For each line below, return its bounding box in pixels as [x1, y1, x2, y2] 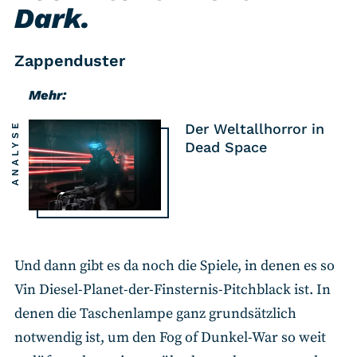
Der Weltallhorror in [185, 120, 324, 138]
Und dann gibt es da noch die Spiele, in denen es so [14, 257, 335, 276]
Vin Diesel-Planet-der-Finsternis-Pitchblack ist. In [14, 280, 331, 300]
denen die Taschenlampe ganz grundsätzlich [14, 304, 296, 324]
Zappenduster [14, 51, 125, 71]
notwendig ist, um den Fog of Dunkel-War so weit [14, 328, 326, 347]
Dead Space [185, 139, 267, 156]
